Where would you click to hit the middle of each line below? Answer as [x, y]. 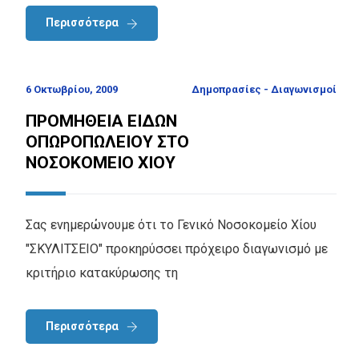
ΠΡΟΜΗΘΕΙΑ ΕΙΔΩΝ [101, 121]
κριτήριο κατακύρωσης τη [102, 272]
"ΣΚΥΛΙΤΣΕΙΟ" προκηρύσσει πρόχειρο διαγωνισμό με [177, 248]
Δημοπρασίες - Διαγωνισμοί [264, 89]
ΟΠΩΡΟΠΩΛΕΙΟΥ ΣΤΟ [107, 141]
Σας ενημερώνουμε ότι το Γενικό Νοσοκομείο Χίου [171, 224]
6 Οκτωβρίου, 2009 [72, 89]
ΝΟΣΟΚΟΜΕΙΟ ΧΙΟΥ [101, 162]
